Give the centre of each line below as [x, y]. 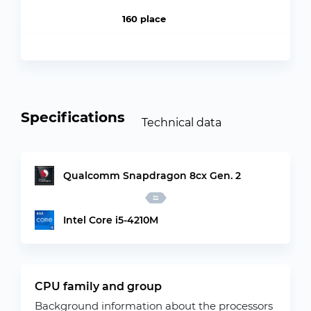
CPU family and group [98, 286]
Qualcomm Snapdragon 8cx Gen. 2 [152, 175]
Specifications [73, 117]
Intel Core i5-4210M [111, 220]
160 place [144, 19]
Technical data [182, 122]
